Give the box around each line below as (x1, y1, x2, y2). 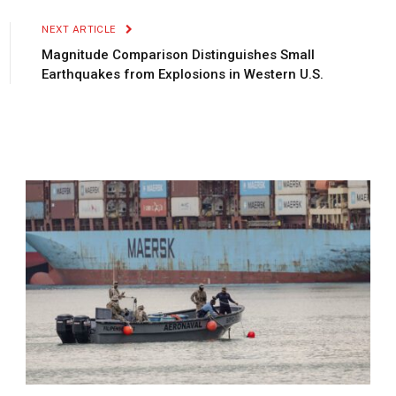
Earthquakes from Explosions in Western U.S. (42, 65, 324, 82)
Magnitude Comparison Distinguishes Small (42, 46, 316, 63)
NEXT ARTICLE (42, 23, 119, 34)
